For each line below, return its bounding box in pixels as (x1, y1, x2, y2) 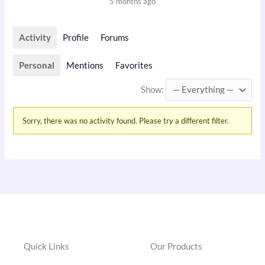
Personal (19, 60, 55, 70)
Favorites (115, 60, 153, 70)
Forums (101, 32, 130, 43)
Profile (63, 32, 89, 43)
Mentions (66, 60, 104, 70)
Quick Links (24, 241, 69, 251)
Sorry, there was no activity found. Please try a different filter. (22, 115, 230, 125)
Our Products (150, 241, 202, 251)
